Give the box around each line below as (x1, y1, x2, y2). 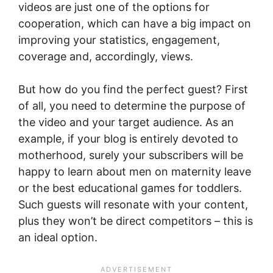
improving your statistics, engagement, (18, 33, 220, 46)
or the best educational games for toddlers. (18, 181, 242, 194)
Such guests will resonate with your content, (18, 197, 248, 211)
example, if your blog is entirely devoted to (18, 132, 238, 145)
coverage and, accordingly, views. (18, 49, 193, 63)
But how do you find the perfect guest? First (18, 82, 248, 96)
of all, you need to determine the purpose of (18, 99, 246, 112)
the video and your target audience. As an (18, 115, 234, 129)
